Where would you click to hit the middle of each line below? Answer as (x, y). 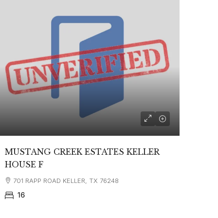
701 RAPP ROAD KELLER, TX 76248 (66, 181)
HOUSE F (24, 165)
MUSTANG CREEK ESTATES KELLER (82, 152)
